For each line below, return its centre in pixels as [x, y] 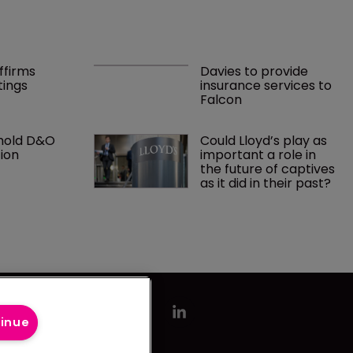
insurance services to [267, 221]
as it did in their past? [265, 319]
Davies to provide [255, 207]
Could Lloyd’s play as [265, 277]
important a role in [259, 291]
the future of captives [269, 305]
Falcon [221, 236]
